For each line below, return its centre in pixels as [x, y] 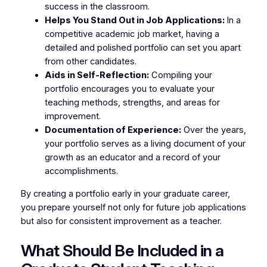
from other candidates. [90, 61]
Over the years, [213, 130]
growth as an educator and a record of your [132, 157]
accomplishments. [81, 171]
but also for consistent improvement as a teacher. [121, 221]
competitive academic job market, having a [132, 34]
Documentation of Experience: [113, 130]
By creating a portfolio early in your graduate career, [125, 193]
